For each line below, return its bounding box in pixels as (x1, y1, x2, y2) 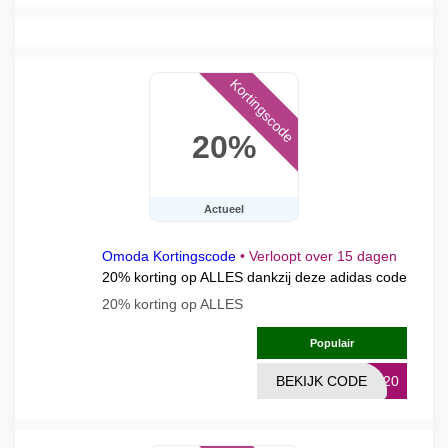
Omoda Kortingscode (102, 248, 236, 264)
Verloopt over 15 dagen (249, 248, 397, 264)
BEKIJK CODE (276, 373, 367, 389)
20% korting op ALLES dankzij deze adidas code (102, 269, 407, 285)
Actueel (204, 203, 244, 215)
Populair (310, 337, 354, 349)
